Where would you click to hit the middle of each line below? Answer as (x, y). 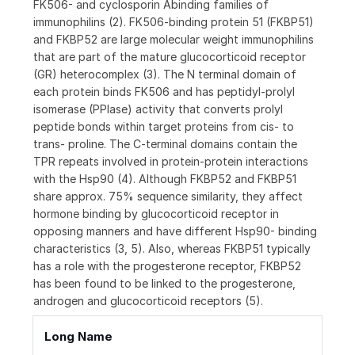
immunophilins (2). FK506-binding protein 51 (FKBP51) (174, 22)
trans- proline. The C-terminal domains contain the (165, 144)
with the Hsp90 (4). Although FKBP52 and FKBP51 (165, 179)
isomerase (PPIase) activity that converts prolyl (158, 109)
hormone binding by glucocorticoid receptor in (156, 214)
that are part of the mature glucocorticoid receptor (170, 57)
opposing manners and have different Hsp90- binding (175, 231)
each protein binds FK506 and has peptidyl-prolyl (164, 92)
